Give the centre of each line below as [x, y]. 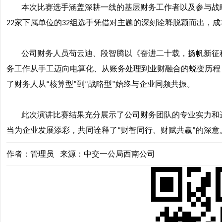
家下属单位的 [38, 23]
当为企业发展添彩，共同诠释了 [62, 130]
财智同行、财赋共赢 [157, 130]
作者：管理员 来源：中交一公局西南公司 [81, 154]
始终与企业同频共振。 [155, 84]
